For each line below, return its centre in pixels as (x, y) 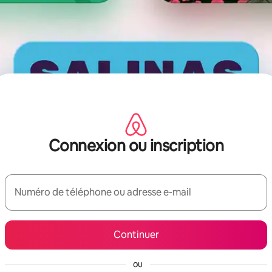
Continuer (136, 234)
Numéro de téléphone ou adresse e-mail (103, 192)
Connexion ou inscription (136, 145)
